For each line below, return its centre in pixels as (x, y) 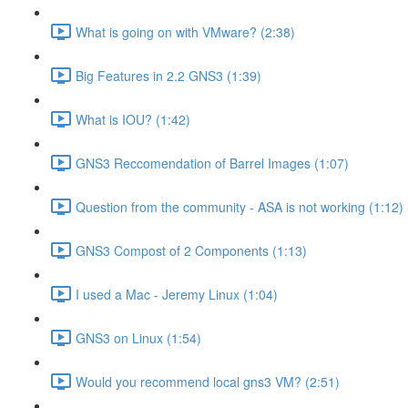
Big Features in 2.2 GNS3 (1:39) (168, 75)
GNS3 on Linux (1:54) (138, 337)
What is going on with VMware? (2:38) (185, 31)
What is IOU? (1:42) (133, 119)
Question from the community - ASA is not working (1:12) (240, 206)
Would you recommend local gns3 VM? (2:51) (208, 381)
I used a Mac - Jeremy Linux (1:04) (177, 294)
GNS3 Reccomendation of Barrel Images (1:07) (212, 163)
